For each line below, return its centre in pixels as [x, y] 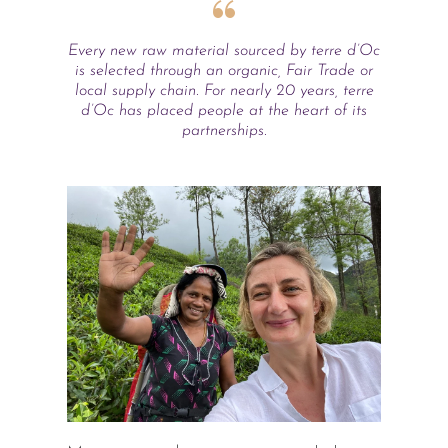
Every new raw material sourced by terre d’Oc [224, 50]
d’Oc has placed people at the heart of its [224, 110]
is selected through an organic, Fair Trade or [224, 70]
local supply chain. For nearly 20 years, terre [224, 90]
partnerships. [224, 130]
